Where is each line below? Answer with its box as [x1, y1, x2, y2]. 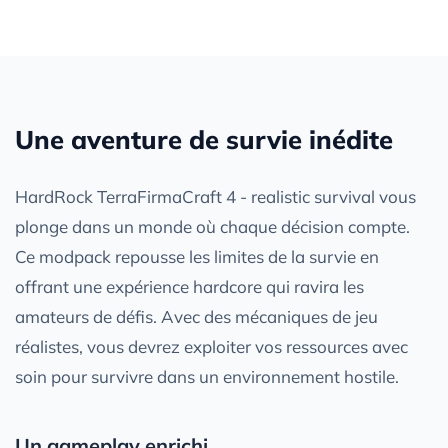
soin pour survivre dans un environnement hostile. [15, 365, 399, 387]
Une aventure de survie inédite [15, 122, 393, 155]
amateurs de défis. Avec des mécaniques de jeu [15, 305, 378, 327]
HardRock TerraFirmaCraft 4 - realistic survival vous [15, 185, 416, 207]
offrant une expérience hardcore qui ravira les [15, 275, 364, 297]
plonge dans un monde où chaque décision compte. [15, 215, 410, 237]
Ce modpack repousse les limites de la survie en [15, 245, 379, 267]
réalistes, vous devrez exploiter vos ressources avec [15, 335, 408, 357]
